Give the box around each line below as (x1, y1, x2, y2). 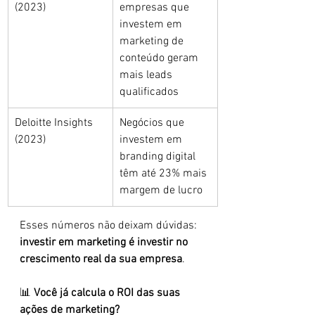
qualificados (120, 85, 179, 99)
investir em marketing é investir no (20, 236, 191, 250)
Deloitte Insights (15, 116, 96, 130)
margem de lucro (120, 184, 202, 198)
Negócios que (120, 116, 187, 130)
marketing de (120, 34, 186, 49)
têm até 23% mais (120, 167, 210, 181)
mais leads (120, 68, 175, 82)
